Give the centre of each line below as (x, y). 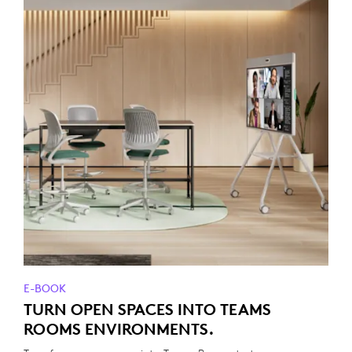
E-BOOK (45, 288)
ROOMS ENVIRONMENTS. (119, 329)
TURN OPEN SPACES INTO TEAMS (147, 309)
